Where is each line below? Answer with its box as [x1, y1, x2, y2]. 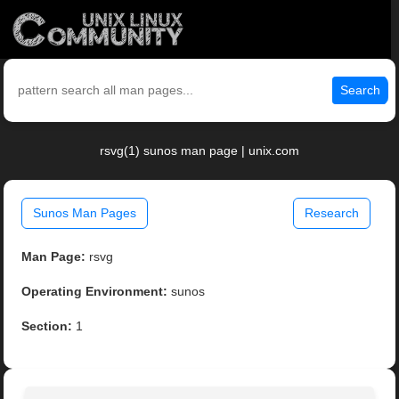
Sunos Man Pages [33, 206, 137, 221]
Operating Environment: [21, 284, 168, 299]
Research [304, 206, 359, 221]
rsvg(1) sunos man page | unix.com [100, 143, 299, 159]
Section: [21, 319, 73, 334]
